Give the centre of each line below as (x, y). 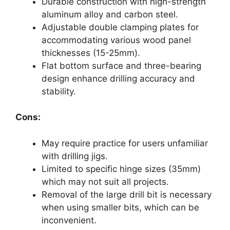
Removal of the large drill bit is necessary (127, 194)
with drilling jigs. (75, 156)
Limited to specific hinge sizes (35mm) (121, 169)
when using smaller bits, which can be (120, 207)
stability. (59, 91)
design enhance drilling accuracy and (118, 78)
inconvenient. (69, 220)
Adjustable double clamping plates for (120, 27)
